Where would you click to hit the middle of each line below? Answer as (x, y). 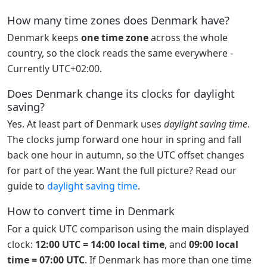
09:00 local (214, 244)
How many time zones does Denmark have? (118, 20)
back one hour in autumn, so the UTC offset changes (126, 155)
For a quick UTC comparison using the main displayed (128, 229)
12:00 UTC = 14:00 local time (100, 244)
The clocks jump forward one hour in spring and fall (124, 140)
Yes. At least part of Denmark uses (86, 124)
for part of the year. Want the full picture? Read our (122, 171)
